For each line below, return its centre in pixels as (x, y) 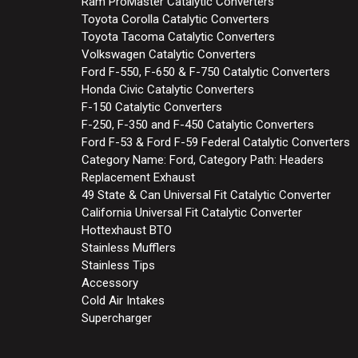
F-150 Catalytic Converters (152, 107)
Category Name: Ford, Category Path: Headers (203, 159)
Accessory (110, 282)
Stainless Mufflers (129, 247)
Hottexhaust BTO (127, 230)
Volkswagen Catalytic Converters (169, 54)
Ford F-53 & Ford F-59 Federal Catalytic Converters (216, 142)
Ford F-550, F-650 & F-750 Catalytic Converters (206, 72)
